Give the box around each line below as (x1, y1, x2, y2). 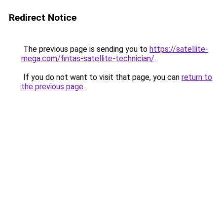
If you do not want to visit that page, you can (21, 73, 182, 82)
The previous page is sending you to (21, 44, 149, 54)
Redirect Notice (9, 12, 76, 23)
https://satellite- (149, 44, 208, 54)
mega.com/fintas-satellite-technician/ (21, 54, 154, 63)
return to (182, 73, 212, 82)
